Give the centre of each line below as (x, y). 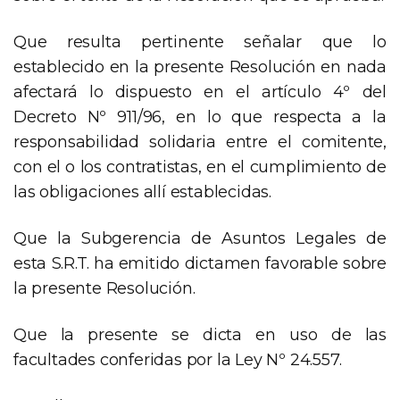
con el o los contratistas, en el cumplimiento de (200, 167)
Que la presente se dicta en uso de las (200, 335)
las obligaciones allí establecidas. (143, 192)
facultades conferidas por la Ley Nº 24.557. (178, 360)
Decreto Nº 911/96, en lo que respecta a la (200, 117)
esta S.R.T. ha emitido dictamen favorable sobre (200, 264)
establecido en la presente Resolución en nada (200, 67)
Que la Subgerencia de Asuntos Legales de (200, 239)
